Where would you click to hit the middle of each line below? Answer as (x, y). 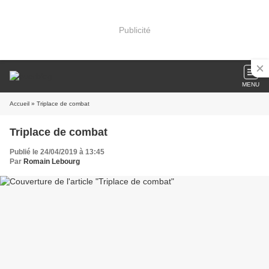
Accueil (20, 104)
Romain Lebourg (52, 162)
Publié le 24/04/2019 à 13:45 (57, 152)
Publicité (134, 30)
